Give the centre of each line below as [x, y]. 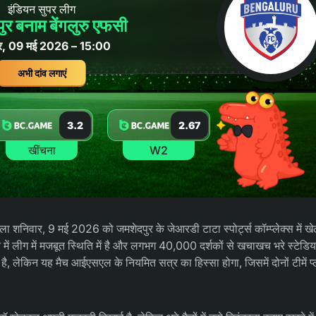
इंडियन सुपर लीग [42, 9]
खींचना [42, 150]
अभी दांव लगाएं [42, 73]
